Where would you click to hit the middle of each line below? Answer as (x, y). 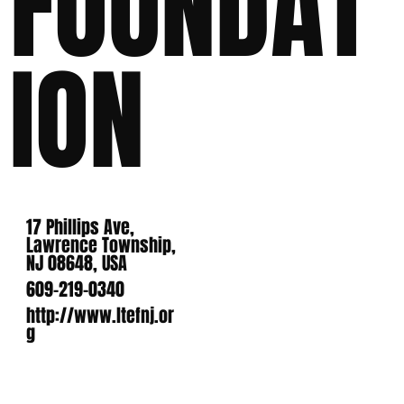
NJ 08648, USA (77, 264)
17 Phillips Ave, (81, 228)
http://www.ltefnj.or (101, 315)
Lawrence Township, (101, 246)
